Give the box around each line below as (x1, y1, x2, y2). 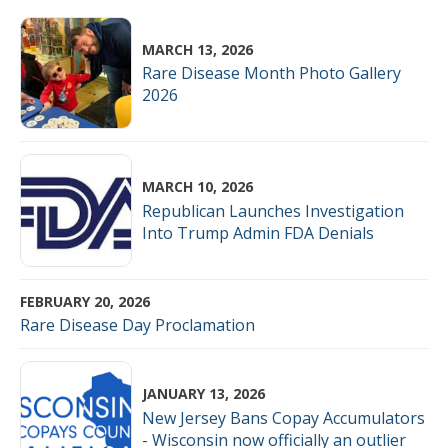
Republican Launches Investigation (142, 199, 405, 222)
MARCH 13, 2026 (142, 39, 254, 59)
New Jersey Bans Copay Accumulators (142, 406, 426, 429)
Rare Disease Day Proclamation (20, 314, 255, 337)
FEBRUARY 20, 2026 (20, 291, 150, 311)
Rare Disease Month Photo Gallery (142, 62, 402, 85)
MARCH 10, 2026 (142, 177, 254, 197)
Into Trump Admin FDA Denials (142, 221, 375, 244)
